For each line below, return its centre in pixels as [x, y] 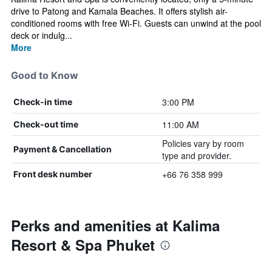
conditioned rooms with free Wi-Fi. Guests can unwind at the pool [136, 23]
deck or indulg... [42, 35]
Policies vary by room [203, 143]
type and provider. [196, 155]
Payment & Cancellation [63, 149]
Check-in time [43, 102]
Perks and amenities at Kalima [115, 225]
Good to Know [45, 75]
